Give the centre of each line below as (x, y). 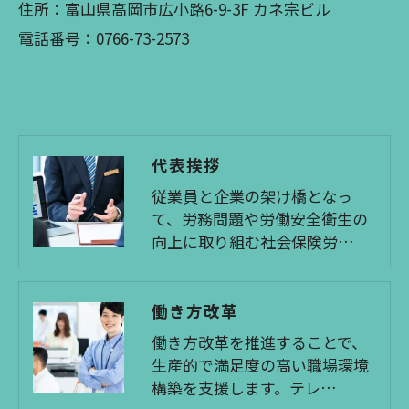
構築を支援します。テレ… (244, 388)
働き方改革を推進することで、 (259, 342)
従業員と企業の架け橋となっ (252, 196)
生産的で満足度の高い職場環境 (260, 365)
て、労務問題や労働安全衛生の (260, 219)
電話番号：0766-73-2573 (104, 38)
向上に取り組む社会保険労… (253, 241)
